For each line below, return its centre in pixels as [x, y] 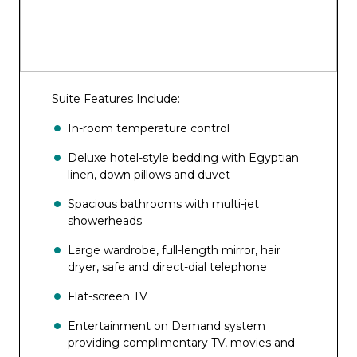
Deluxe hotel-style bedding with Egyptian [183, 158]
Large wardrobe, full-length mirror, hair [174, 250]
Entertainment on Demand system [167, 326]
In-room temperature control [149, 128]
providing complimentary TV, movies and [181, 343]
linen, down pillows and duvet [149, 175]
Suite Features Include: [116, 99]
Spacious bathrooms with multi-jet [163, 204]
